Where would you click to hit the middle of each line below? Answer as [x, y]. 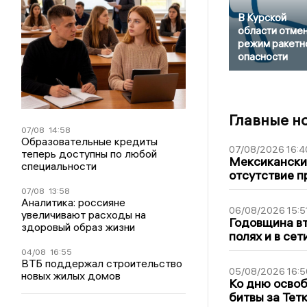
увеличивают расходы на [84, 214]
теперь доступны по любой [89, 153]
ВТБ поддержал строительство [102, 263]
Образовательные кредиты [90, 141]
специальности [59, 166]
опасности [262, 56]
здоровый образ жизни [78, 227]
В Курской [262, 17]
